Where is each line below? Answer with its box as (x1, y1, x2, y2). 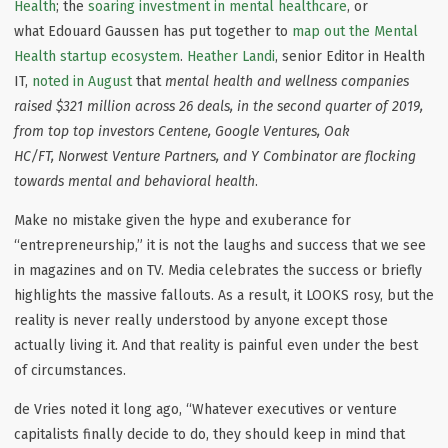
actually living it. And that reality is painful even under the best (14, 336, 418, 354)
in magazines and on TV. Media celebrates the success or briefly (14, 261, 422, 279)
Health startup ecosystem (14, 47, 180, 65)
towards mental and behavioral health (14, 172, 255, 190)
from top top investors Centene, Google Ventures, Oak (14, 122, 350, 140)
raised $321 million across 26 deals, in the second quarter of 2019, (14, 97, 423, 115)
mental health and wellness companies (165, 72, 409, 90)
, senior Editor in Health (275, 47, 425, 65)
